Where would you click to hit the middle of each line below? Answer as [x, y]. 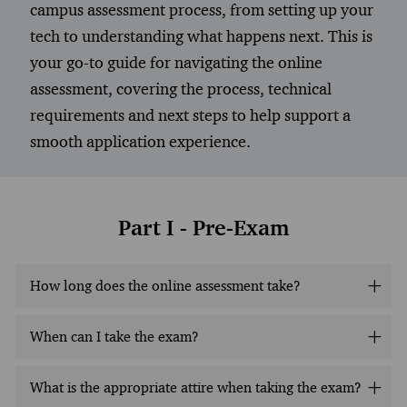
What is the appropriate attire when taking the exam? [195, 387]
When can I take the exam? [114, 336]
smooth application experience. [140, 141]
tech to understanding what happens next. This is [201, 36]
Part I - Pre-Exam [203, 228]
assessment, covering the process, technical [180, 89]
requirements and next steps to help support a [190, 115]
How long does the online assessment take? [165, 285]
